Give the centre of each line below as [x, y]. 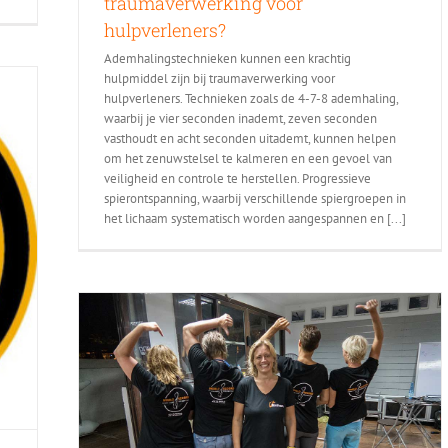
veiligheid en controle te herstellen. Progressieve [237, 179]
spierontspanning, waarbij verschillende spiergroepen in [255, 199]
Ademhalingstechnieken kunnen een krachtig [227, 59]
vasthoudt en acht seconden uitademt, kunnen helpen [250, 139]
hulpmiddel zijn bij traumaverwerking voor [219, 79]
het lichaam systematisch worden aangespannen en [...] [255, 219]
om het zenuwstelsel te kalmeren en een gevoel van [248, 159]
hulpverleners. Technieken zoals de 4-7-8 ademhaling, [251, 99]
